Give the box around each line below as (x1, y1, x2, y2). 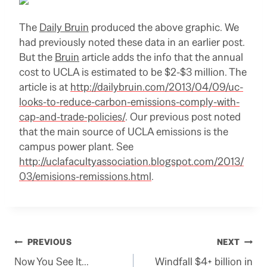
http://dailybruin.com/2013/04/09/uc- (70, 80, 243, 94)
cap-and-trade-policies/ (19, 110, 125, 124)
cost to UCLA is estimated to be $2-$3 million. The (19, 65, 247, 79)
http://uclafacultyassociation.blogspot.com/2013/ (19, 154, 244, 169)
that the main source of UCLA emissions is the (19, 125, 228, 139)
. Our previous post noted (125, 110, 241, 124)
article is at (19, 80, 70, 94)
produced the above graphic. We (89, 20, 239, 35)
